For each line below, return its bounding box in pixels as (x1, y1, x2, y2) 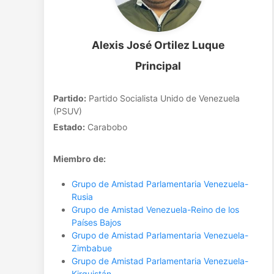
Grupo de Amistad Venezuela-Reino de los (72, 204, 239, 215)
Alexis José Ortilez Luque (92, 39, 225, 51)
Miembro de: (53, 154, 106, 164)
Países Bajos (72, 217, 121, 228)
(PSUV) (53, 106, 82, 116)
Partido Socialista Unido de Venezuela (86, 93, 240, 103)
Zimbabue (72, 243, 112, 253)
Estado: (53, 122, 85, 132)
